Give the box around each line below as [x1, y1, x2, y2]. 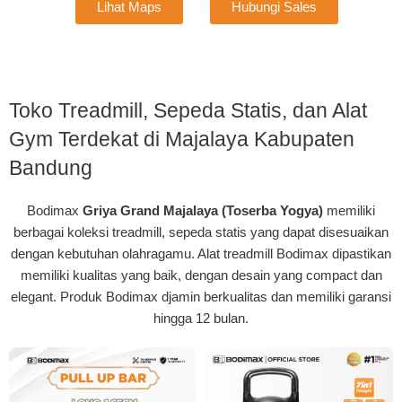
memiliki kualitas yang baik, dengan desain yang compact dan [20, 267, 382, 284]
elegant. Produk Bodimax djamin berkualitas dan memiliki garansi [11, 289, 391, 305]
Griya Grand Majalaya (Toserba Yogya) [83, 203, 327, 219]
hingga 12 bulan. [153, 310, 249, 327]
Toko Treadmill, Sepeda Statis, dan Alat [9, 99, 367, 123]
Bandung [9, 156, 92, 180]
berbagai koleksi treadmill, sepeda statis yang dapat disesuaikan [13, 224, 389, 240]
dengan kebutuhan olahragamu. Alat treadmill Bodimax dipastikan [11, 246, 391, 262]
